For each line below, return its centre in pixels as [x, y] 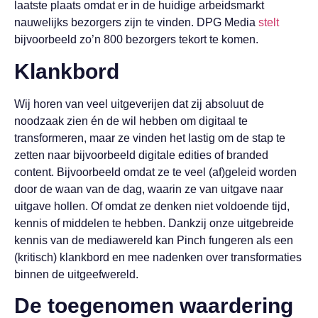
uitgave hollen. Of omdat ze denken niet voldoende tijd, [152, 206]
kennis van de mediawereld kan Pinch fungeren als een [154, 240]
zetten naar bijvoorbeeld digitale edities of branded [141, 155]
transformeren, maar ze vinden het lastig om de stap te [150, 138]
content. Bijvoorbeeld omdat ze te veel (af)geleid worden [155, 172]
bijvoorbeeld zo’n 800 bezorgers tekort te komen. [136, 40]
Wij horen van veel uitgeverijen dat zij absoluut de [139, 104]
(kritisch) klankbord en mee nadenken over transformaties [158, 257]
